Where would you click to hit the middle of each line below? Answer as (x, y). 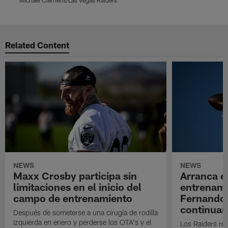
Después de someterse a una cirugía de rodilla (86, 212)
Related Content (37, 45)
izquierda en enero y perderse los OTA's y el (82, 222)
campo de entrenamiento (73, 198)
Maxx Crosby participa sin (75, 175)
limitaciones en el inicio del (78, 187)
